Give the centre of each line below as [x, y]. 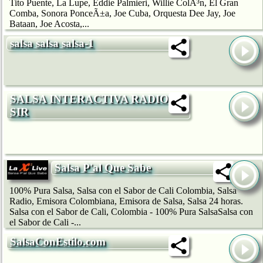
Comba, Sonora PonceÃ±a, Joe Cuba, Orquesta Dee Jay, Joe [122, 14]
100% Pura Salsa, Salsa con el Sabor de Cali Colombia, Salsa [123, 191]
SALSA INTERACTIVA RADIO [89, 99]
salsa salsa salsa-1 [52, 43]
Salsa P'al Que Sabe [103, 167]
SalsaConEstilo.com [58, 242]
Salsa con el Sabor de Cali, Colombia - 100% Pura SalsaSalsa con [131, 212]
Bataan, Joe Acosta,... [49, 24]
